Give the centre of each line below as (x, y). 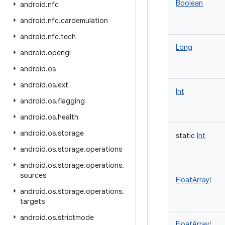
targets (32, 201)
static (185, 136)
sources (33, 175)
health (68, 117)
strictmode (76, 217)
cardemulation (84, 21)
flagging (71, 101)
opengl (59, 53)
